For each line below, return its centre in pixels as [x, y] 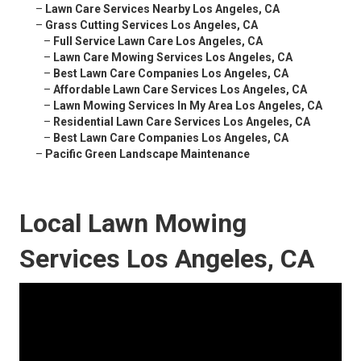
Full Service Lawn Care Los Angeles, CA [158, 41]
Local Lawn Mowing [133, 224]
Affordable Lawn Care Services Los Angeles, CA [180, 90]
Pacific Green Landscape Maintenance [147, 154]
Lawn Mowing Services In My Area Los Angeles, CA [188, 106]
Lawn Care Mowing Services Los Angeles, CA [173, 58]
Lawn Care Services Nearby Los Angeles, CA [162, 9]
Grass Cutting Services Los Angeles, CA [151, 25]
